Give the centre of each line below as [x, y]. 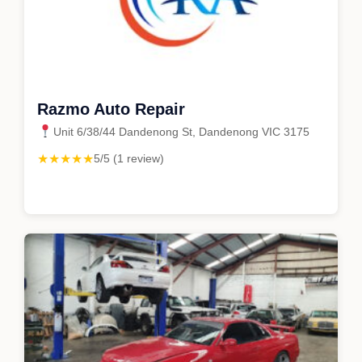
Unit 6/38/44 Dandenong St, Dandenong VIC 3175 [181, 131]
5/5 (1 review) [129, 158]
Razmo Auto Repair [111, 109]
